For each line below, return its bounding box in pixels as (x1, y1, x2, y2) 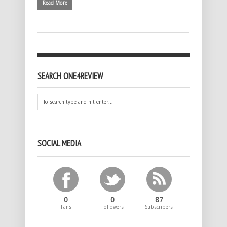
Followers (101, 204, 124, 210)
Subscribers (145, 204, 173, 210)
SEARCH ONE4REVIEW (37, 70, 103, 82)
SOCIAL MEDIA (37, 138, 81, 149)
